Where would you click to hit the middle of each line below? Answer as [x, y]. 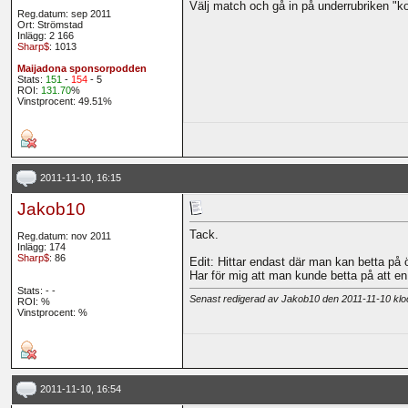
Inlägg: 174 [41, 247]
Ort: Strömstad [50, 25]
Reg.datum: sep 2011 [64, 14]
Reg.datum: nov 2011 [64, 236]
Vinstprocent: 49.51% [64, 102]
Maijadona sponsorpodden [82, 69]
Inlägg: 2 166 [45, 36]
